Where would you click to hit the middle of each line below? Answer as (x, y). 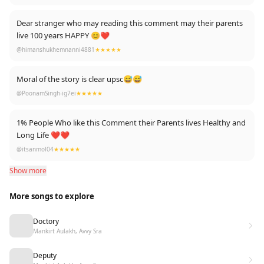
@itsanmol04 (35, 149)
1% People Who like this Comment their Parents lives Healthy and (131, 123)
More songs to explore (52, 196)
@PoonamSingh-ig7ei (46, 93)
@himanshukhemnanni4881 (56, 49)
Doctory (46, 221)
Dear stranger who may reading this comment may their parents (130, 23)
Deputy (45, 255)
